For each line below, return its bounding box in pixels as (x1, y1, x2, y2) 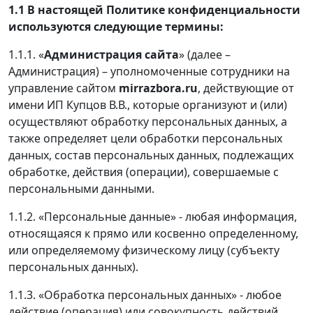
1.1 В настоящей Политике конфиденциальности (8, 1, 300, 17)
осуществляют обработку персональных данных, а (8, 113, 287, 129)
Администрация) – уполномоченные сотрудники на (8, 63, 290, 79)
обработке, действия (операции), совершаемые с (8, 163, 279, 180)
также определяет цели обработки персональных (8, 130, 282, 146)
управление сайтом (8, 80, 119, 96)
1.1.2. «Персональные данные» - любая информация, (8, 208, 297, 224)
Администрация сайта (44, 46, 179, 62)
